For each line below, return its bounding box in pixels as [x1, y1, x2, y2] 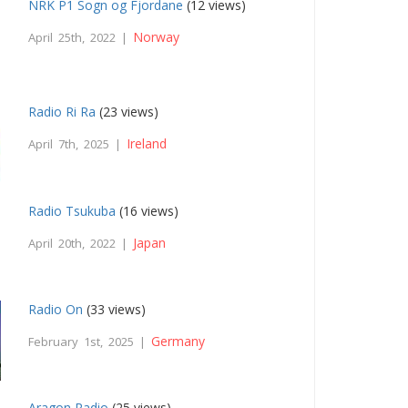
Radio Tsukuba [28, 201, 117, 219]
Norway [133, 28, 180, 46]
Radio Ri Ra [28, 103, 97, 121]
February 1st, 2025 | [28, 332, 152, 350]
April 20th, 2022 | [28, 234, 134, 251]
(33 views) [83, 300, 147, 318]
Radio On [28, 300, 84, 318]
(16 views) [116, 201, 179, 219]
